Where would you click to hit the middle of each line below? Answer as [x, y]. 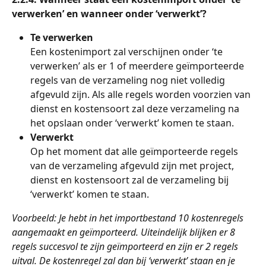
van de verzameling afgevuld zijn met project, [133, 166]
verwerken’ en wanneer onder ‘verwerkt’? [109, 14]
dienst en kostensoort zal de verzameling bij [131, 180]
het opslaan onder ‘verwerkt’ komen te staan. [132, 123]
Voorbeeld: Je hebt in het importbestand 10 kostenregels [129, 218]
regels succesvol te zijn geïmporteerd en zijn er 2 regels [126, 247]
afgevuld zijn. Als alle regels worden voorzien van [142, 95]
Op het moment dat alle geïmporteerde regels [135, 152]
